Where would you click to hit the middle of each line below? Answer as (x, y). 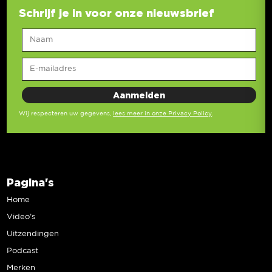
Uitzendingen (33, 234)
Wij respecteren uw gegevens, (66, 113)
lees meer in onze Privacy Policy (163, 113)
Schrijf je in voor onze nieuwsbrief (117, 12)
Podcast (23, 251)
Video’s (21, 217)
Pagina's (31, 182)
